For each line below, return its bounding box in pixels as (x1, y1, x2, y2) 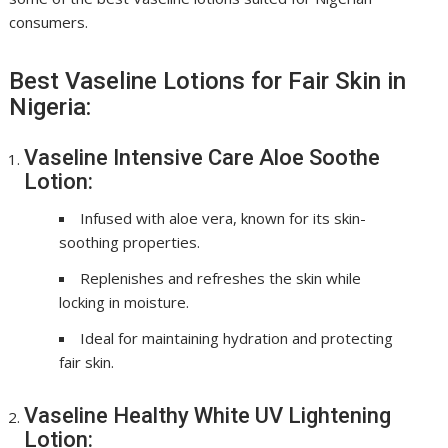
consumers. (9, 12, 89, 32)
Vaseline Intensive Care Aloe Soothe (24, 145, 381, 170)
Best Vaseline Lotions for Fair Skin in (9, 67, 407, 95)
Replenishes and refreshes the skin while (80, 268, 362, 288)
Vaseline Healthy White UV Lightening (24, 403, 392, 428)
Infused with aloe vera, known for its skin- (80, 208, 367, 228)
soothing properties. (59, 232, 201, 252)
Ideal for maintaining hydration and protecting (80, 328, 394, 348)
